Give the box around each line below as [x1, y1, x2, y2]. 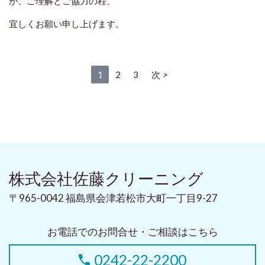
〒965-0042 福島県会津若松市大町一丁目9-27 [9, 192, 218, 205]
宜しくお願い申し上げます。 [9, 18, 124, 30]
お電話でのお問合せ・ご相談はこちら [47, 225, 218, 238]
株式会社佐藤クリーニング [9, 169, 203, 189]
